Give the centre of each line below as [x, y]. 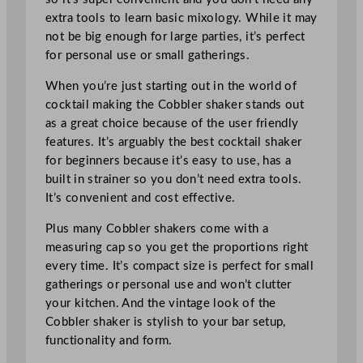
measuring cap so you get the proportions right [177, 247]
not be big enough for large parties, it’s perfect [175, 36]
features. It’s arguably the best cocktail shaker [174, 142]
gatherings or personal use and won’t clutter [169, 284]
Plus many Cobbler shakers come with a [157, 228]
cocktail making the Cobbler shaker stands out [175, 105]
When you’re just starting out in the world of [171, 86]
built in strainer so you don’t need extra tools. [174, 179]
